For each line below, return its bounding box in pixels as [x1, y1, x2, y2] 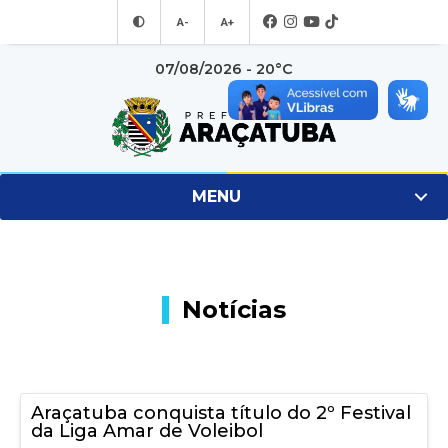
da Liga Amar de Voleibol [31, 419, 263, 442]
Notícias [182, 295, 286, 324]
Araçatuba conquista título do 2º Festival [31, 401, 411, 424]
